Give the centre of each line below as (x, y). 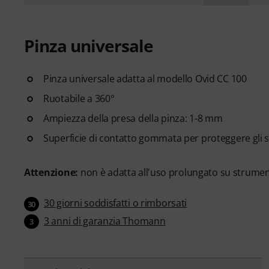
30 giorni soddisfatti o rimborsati (116, 203)
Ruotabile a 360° (79, 98)
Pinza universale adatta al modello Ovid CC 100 (145, 78)
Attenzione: (51, 172)
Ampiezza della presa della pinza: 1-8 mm (133, 118)
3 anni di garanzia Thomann (105, 221)
